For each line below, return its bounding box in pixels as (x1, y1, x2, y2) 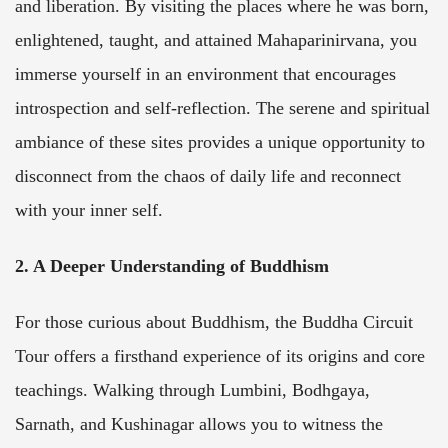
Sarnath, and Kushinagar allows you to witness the (15, 413, 383, 434)
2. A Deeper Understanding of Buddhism (15, 255, 329, 276)
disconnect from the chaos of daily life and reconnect (15, 165, 401, 186)
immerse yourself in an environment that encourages (15, 63, 396, 84)
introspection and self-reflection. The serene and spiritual (15, 97, 430, 118)
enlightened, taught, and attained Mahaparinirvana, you (15, 29, 417, 50)
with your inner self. (15, 199, 163, 220)
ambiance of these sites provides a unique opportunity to (15, 131, 425, 152)
